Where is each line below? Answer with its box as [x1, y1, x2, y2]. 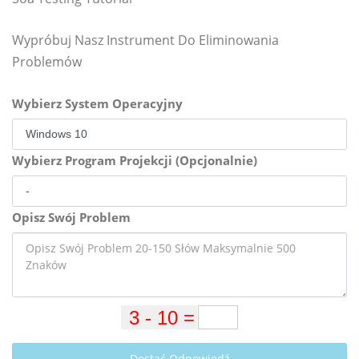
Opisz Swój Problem [12, 209, 131, 225]
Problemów [12, 53, 82, 71]
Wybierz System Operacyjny [12, 95, 183, 111]
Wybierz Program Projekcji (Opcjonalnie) [12, 152, 257, 168]
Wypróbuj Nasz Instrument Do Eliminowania [12, 31, 279, 49]
